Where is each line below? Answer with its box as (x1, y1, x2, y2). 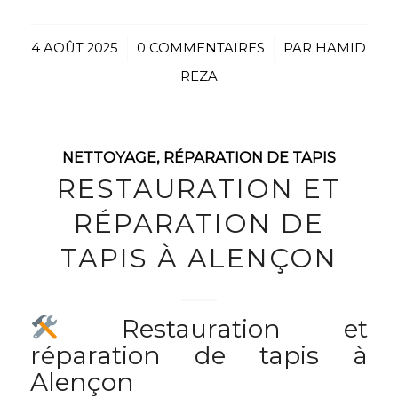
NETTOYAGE (61, 147, 156, 166)
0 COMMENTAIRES (137, 39, 266, 56)
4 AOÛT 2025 (31, 39, 119, 56)
